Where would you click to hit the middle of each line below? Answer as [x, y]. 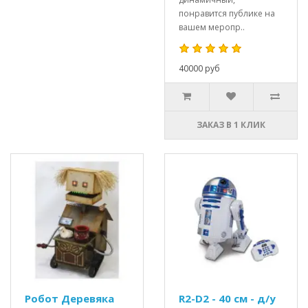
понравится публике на [227, 13]
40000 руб [199, 68]
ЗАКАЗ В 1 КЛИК [231, 125]
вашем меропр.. [212, 27]
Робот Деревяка [69, 298]
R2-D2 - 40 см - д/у [227, 298]
